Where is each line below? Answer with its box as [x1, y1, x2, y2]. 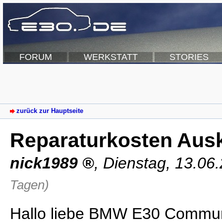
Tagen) [10, 177, 49, 192]
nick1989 [10, 154, 78, 172]
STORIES [169, 52, 209, 62]
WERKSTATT [84, 52, 138, 62]
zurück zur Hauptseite [16, 107, 83, 115]
